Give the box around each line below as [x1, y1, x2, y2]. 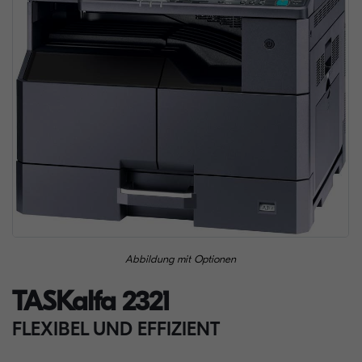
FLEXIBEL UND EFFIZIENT [12, 318, 220, 340]
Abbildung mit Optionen [125, 253, 236, 265]
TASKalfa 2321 [12, 286, 170, 318]
